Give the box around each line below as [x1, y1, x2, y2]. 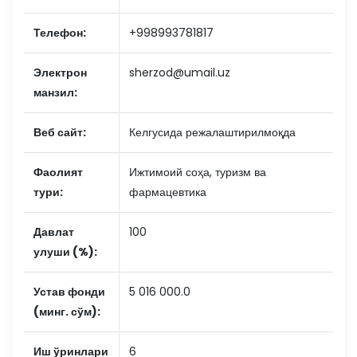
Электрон [33, 65, 87, 80]
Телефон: [33, 25, 86, 41]
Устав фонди [33, 284, 105, 300]
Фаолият [33, 164, 83, 180]
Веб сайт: [33, 124, 86, 140]
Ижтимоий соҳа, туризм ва [129, 164, 266, 180]
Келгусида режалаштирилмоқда [129, 124, 296, 140]
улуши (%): [33, 244, 97, 260]
